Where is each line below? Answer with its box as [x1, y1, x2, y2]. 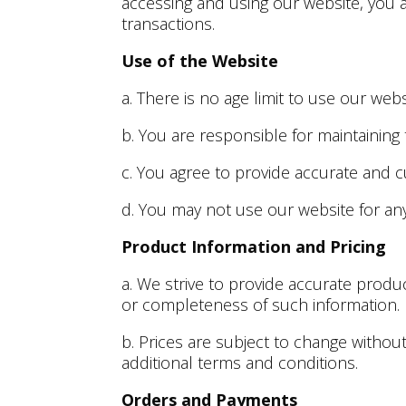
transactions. [121, 12, 216, 34]
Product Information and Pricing [121, 235, 387, 257]
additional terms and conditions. [121, 351, 359, 373]
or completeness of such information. [121, 293, 401, 315]
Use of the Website [121, 49, 279, 72]
